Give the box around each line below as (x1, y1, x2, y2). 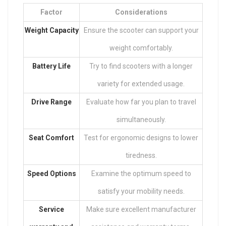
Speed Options (27, 169, 76, 178)
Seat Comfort (29, 134, 74, 142)
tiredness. (125, 151, 157, 159)
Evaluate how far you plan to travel (86, 98, 196, 106)
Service (39, 205, 64, 213)
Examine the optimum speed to (91, 169, 191, 178)
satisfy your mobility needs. (97, 187, 185, 195)
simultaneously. (116, 116, 166, 124)
